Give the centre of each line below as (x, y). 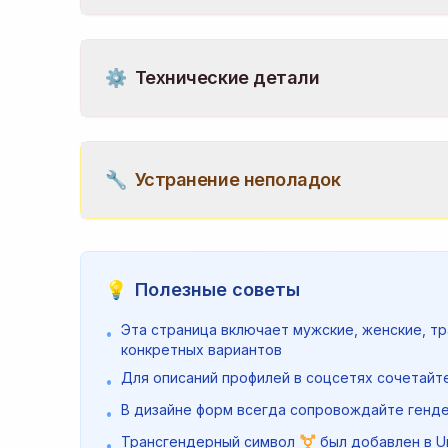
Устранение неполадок (237, 179)
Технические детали (227, 77)
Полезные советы (217, 289)
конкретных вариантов (201, 349)
